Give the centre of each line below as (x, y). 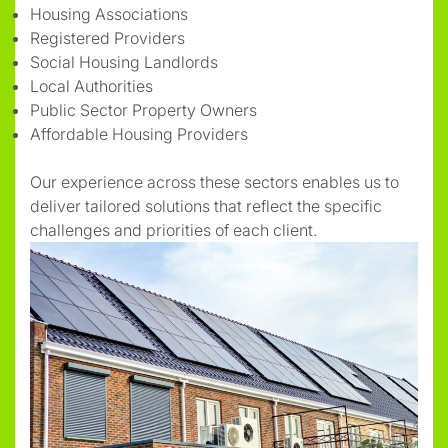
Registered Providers (107, 37)
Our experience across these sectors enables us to (214, 181)
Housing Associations (109, 13)
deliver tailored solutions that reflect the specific (206, 205)
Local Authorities (91, 85)
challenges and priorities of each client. (173, 229)
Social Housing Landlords (124, 61)
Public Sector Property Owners (143, 109)
